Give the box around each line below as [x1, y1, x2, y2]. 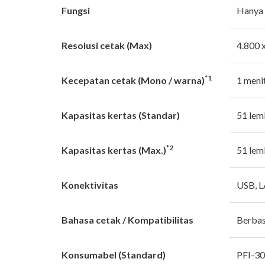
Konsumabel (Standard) [62, 248, 166, 260]
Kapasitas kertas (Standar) [62, 109, 180, 121]
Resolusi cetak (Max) [62, 39, 152, 51]
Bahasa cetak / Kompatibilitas [62, 214, 193, 225]
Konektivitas [62, 179, 118, 190]
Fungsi [62, 4, 90, 16]
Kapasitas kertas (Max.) [62, 144, 166, 156]
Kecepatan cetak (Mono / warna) [62, 74, 205, 86]
